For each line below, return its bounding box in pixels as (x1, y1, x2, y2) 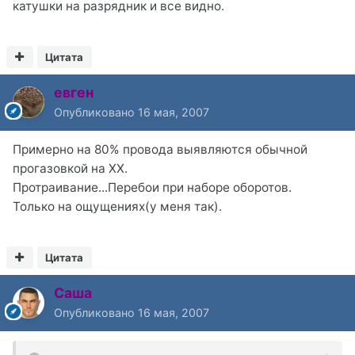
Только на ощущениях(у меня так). (13, 198, 222, 214)
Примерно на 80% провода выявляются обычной (13, 141, 307, 157)
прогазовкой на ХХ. (13, 160, 128, 176)
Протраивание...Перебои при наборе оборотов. (13, 179, 292, 195)
